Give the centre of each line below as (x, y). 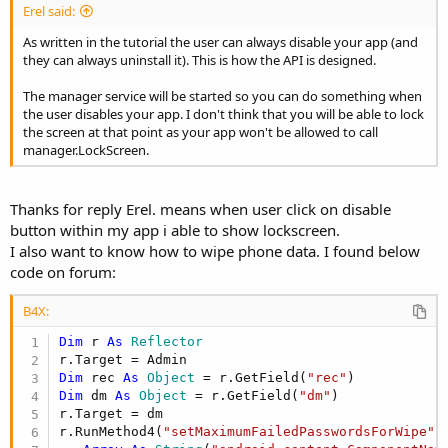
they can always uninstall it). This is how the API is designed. (199, 59)
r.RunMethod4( (111, 432)
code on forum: (63, 272)
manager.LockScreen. (86, 149)
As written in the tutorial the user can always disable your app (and (220, 41)
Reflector (163, 342)
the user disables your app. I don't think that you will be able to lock (223, 113)
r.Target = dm (111, 414)
